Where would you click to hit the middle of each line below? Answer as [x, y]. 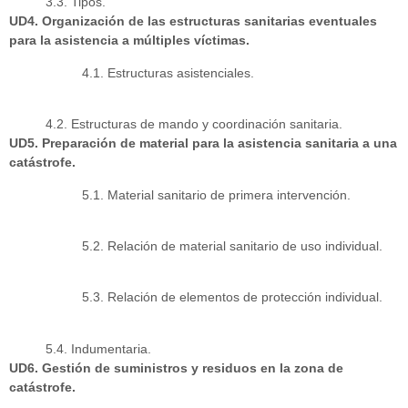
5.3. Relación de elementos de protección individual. [232, 297]
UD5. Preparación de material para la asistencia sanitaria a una [203, 143]
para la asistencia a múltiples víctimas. [129, 41]
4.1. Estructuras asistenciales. [168, 72]
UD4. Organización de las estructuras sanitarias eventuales [193, 21]
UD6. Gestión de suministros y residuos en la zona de [176, 367]
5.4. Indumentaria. [98, 348]
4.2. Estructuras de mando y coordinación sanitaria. [194, 124]
